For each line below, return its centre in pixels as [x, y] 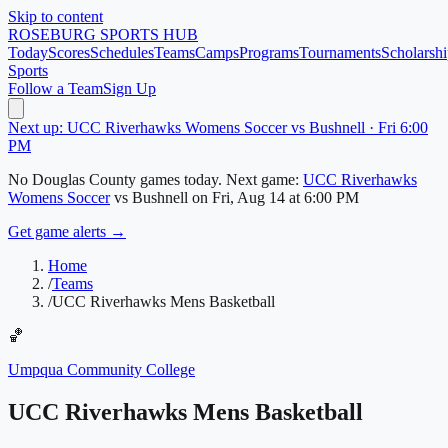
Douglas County [84, 179]
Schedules [122, 52]
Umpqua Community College [101, 369]
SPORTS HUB [147, 34]
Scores [69, 52]
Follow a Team [55, 88]
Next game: [262, 179]
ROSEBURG [52, 34]
